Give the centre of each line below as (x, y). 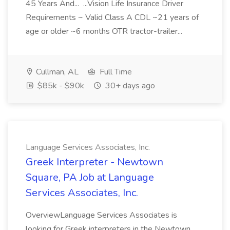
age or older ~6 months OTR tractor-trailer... (105, 31)
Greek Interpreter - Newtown (94, 162)
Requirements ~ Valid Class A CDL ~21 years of (112, 17)
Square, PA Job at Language (90, 177)
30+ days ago (129, 86)
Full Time (115, 72)
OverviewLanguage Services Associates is (101, 215)
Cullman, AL (56, 72)
